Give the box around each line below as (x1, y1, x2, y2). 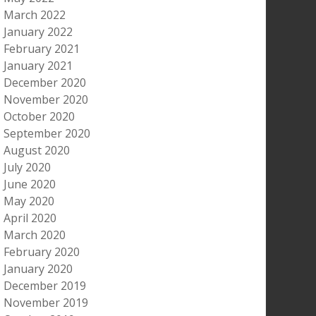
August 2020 (3, 142, 70, 159)
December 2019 (3, 278, 86, 294)
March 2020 (3, 227, 66, 243)
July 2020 (3, 159, 51, 176)
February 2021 (3, 41, 80, 57)
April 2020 (3, 210, 56, 226)
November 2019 (3, 295, 88, 311)
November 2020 (3, 92, 88, 108)
